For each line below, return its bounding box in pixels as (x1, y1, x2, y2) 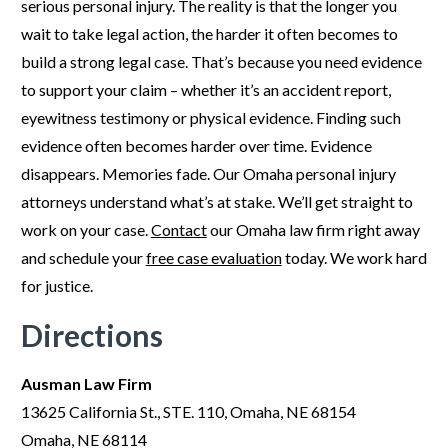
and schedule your (20, 248, 146, 267)
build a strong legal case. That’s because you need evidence (20, 52, 422, 71)
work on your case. (20, 220, 151, 239)
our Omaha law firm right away (206, 220, 420, 239)
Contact (150, 220, 207, 239)
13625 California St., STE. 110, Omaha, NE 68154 (20, 402, 356, 421)
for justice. (20, 276, 93, 295)
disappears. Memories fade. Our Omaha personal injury (20, 164, 396, 183)
